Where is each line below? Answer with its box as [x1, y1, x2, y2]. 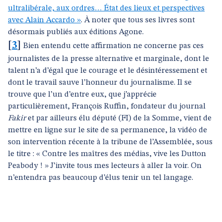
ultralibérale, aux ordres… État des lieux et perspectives [8, 4, 205, 12]
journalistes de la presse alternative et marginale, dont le [8, 55, 209, 63]
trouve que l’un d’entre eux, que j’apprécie [8, 91, 157, 99]
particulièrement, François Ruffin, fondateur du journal [8, 103, 206, 111]
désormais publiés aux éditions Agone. [8, 28, 144, 36]
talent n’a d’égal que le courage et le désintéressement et [8, 67, 207, 75]
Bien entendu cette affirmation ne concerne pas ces [23, 42, 204, 50]
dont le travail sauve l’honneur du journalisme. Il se [8, 79, 192, 87]
